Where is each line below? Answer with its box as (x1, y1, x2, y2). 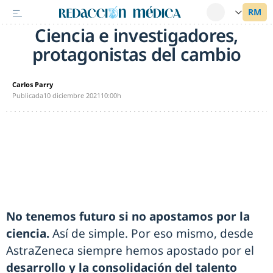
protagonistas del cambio (32, 42, 241, 66)
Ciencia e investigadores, (35, 23, 238, 47)
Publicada (12, 91, 43, 100)
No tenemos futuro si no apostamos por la (6, 208, 250, 224)
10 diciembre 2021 (43, 91, 101, 100)
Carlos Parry (12, 80, 53, 89)
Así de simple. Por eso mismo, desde (49, 225, 253, 241)
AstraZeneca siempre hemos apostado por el (6, 243, 254, 258)
